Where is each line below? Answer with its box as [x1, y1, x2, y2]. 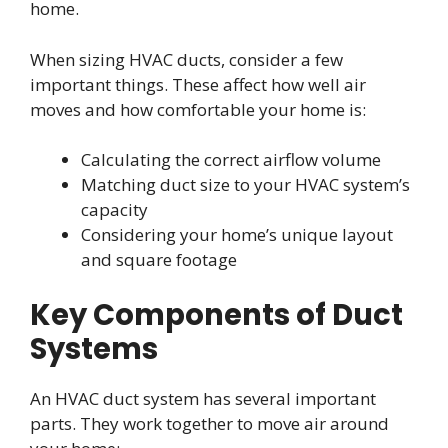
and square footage [81, 248, 237, 272]
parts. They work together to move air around [30, 411, 389, 435]
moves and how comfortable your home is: [30, 97, 366, 121]
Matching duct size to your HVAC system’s [81, 173, 410, 197]
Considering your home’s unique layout [81, 223, 393, 247]
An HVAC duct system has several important [30, 386, 376, 410]
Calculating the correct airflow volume [81, 148, 381, 172]
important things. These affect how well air [30, 72, 366, 96]
